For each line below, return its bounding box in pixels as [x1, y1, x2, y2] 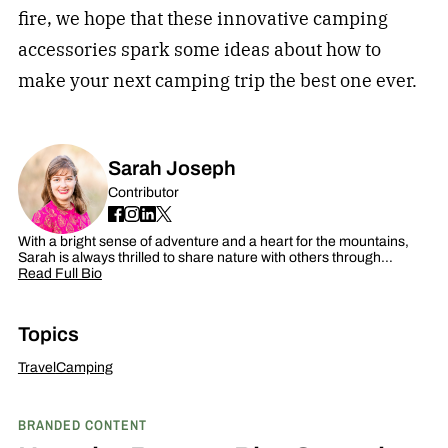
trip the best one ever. [229, 69, 417, 93]
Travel [17, 356, 56, 378]
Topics [17, 318, 79, 349]
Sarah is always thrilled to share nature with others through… [17, 246, 393, 268]
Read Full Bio [17, 262, 102, 284]
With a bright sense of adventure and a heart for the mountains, [17, 230, 409, 252]
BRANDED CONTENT [17, 414, 147, 434]
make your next [17, 69, 155, 93]
